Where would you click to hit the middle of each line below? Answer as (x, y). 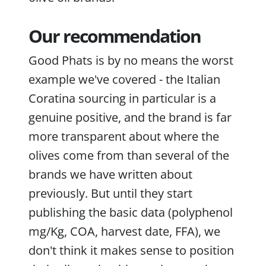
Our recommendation (115, 36)
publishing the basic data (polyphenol (131, 212)
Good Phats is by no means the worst (131, 60)
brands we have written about (110, 174)
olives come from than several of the (129, 155)
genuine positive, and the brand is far (130, 117)
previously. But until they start (110, 193)
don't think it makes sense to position (131, 250)
